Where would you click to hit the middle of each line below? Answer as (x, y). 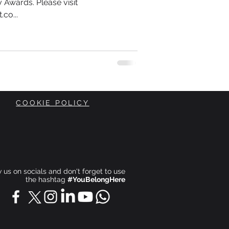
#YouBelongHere (96, 179)
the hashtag (47, 179)
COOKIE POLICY (53, 103)
